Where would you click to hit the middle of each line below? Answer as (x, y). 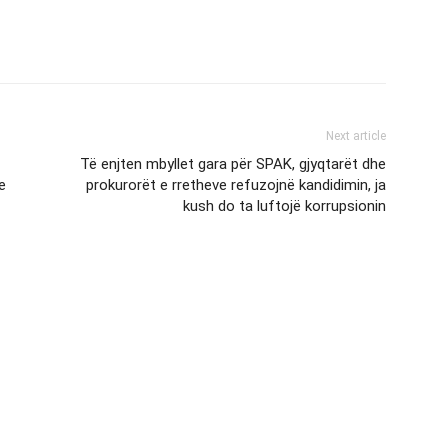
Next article (356, 136)
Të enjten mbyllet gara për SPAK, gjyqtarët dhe (233, 164)
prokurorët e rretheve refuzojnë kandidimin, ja (236, 185)
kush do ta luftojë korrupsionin (284, 206)
